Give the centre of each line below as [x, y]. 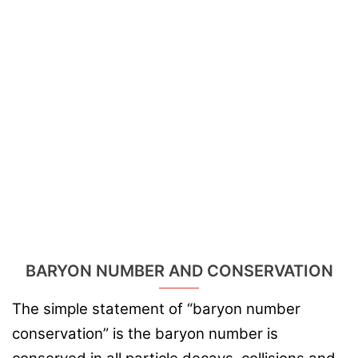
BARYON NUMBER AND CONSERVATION [179, 271]
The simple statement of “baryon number [156, 309]
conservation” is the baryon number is [145, 334]
